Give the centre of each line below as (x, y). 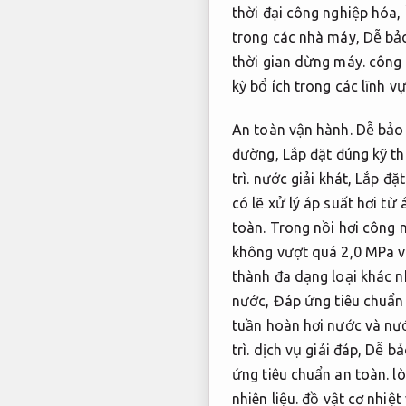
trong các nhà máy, (298, 38)
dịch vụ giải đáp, (308, 349)
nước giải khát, (303, 178)
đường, (257, 154)
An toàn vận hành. (292, 129)
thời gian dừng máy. (299, 62)
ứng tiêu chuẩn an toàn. (311, 374)
